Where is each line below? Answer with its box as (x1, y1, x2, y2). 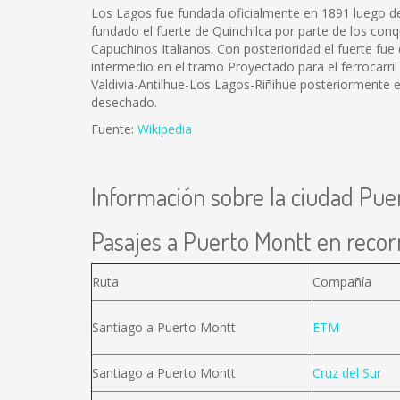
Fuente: (91, 121, 137, 137)
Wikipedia (137, 121, 192, 137)
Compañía (312, 273, 371, 290)
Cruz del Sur (312, 364, 381, 381)
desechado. (91, 94, 157, 111)
